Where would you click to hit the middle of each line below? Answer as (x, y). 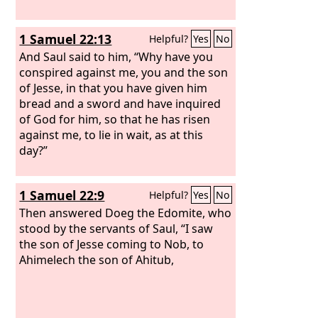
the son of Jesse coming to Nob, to (112, 244)
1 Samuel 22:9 (62, 195)
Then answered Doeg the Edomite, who (126, 213)
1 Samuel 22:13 (66, 39)
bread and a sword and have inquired (120, 103)
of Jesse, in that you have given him (114, 88)
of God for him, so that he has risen (115, 119)
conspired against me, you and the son (124, 72)
